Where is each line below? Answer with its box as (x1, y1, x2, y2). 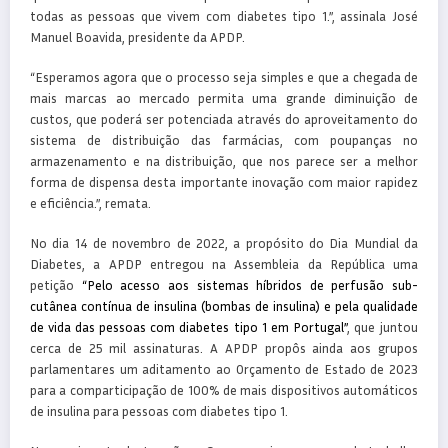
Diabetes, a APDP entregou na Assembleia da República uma (30, 255, 418, 272)
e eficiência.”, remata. (30, 194, 151, 211)
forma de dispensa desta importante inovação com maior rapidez (30, 173, 418, 190)
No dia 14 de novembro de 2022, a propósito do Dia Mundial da (30, 234, 418, 251)
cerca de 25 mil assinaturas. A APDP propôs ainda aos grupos (30, 339, 418, 356)
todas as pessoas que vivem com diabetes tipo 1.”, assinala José (30, 7, 418, 24)
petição (30, 276, 82, 293)
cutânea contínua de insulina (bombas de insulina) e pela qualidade (30, 297, 418, 314)
